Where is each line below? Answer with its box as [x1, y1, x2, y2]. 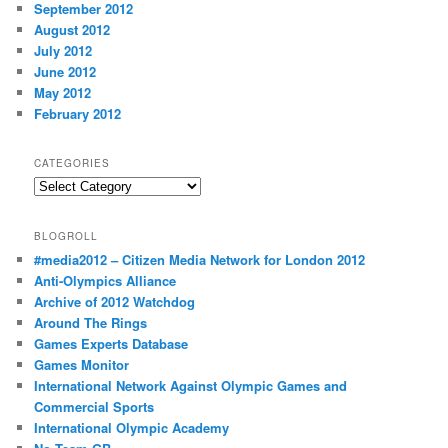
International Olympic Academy [34, 417, 230, 437]
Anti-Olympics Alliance [34, 270, 177, 290]
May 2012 [34, 82, 92, 102]
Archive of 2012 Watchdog [34, 291, 196, 311]
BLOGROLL [34, 228, 99, 243]
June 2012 [34, 61, 97, 81]
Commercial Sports [34, 396, 155, 416]
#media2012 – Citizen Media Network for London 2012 [34, 249, 366, 269]
